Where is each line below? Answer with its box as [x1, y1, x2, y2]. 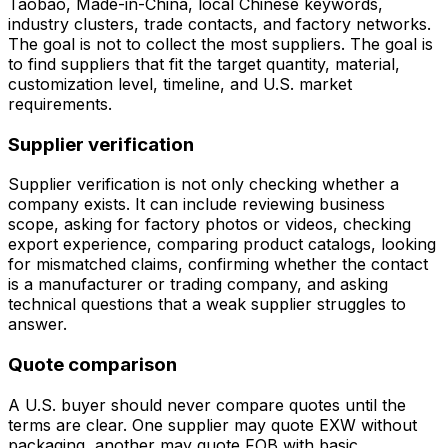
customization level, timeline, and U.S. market [8, 73, 352, 94]
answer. [8, 314, 67, 335]
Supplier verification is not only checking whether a [8, 174, 399, 195]
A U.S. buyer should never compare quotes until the [8, 394, 406, 415]
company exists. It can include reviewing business [8, 194, 385, 215]
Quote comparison [8, 353, 177, 377]
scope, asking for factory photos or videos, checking [8, 214, 411, 235]
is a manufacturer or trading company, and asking [8, 274, 388, 295]
